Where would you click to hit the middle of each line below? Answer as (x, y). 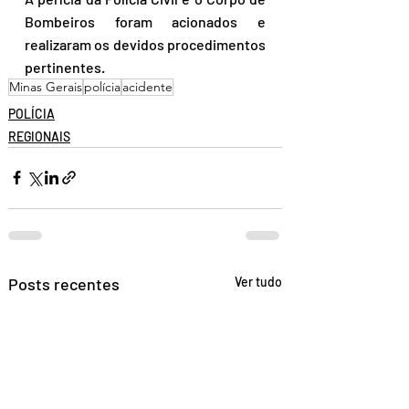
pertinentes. (65, 67)
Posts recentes (64, 283)
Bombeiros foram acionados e (145, 21)
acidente (147, 86)
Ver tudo (258, 281)
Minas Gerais (46, 86)
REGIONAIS (39, 136)
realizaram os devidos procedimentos (145, 44)
